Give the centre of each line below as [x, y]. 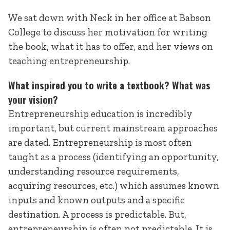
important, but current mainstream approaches [113, 128]
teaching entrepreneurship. [69, 61]
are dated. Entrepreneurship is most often [100, 142]
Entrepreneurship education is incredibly [100, 113]
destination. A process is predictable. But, [97, 214]
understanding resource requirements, [94, 171]
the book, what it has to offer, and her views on [111, 46]
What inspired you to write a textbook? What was [109, 85]
